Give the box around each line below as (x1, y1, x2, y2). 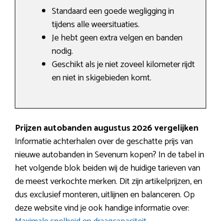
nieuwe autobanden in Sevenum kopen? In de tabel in (15, 147, 204, 163)
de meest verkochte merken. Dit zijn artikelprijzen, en (15, 174, 202, 189)
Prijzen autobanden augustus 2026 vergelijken (15, 121, 198, 136)
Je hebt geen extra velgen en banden (52, 31, 183, 46)
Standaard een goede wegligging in (52, 4, 174, 19)
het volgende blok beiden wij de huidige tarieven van (15, 161, 200, 176)
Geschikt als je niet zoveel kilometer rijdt (52, 57, 195, 73)
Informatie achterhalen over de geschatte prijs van (15, 134, 193, 149)
